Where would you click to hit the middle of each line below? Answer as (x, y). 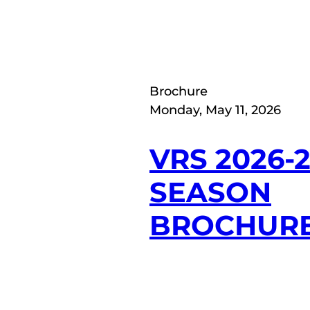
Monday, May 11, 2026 (215, 110)
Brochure (179, 91)
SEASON (210, 192)
